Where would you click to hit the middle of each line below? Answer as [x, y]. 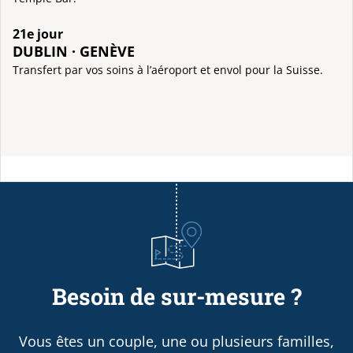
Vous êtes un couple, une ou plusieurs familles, [176, 341]
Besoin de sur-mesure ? [176, 297]
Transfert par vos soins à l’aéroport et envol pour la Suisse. [168, 69]
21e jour [38, 34]
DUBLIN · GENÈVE [74, 51]
